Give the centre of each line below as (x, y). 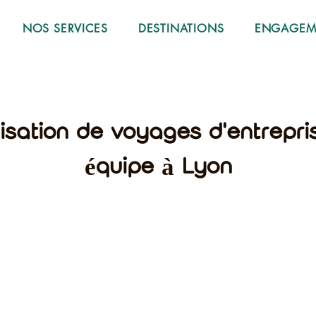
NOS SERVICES (65, 29)
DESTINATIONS (181, 29)
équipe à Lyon (158, 168)
